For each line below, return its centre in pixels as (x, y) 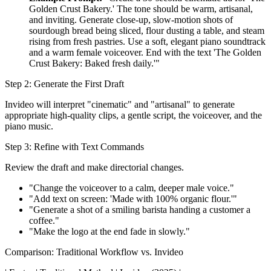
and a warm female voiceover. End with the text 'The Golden (145, 52)
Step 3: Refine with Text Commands (74, 146)
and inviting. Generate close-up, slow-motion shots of (131, 19)
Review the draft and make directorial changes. (94, 167)
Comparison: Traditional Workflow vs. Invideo (94, 252)
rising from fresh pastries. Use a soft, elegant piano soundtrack (147, 41)
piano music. (29, 126)
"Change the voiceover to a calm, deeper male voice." (132, 188)
